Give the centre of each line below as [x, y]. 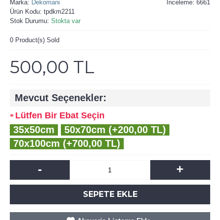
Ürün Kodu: [27, 12]
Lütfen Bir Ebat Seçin [60, 115]
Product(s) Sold [36, 40]
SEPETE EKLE [110, 194]
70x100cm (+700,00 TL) [67, 143]
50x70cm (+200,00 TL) [115, 130]
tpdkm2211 [59, 12]
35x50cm [34, 130]
